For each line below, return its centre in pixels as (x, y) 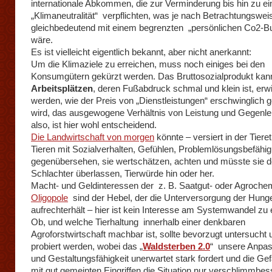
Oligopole (49, 198)
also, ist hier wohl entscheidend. (94, 125)
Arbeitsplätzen (62, 88)
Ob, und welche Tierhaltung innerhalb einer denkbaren (138, 222)
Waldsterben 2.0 (176, 246)
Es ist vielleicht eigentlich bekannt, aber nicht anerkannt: (141, 52)
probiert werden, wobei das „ (87, 246)
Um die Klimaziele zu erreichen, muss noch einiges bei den (148, 64)
